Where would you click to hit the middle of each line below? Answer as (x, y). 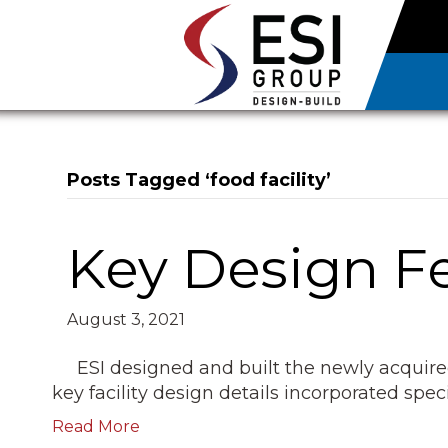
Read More (96, 426)
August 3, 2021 (126, 319)
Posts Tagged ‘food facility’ (199, 179)
